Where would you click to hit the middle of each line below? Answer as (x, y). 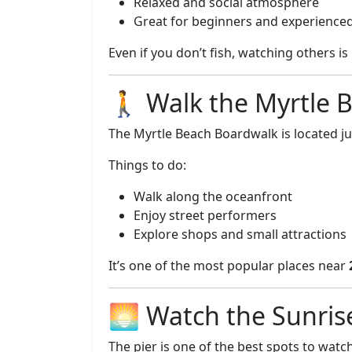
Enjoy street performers (205, 215)
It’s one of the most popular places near (229, 266)
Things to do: (147, 165)
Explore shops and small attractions (240, 234)
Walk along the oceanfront (213, 196)
